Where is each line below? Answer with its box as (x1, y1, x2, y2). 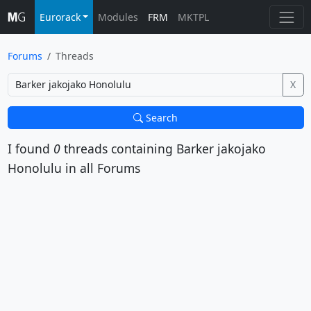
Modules (98, 10, 139, 24)
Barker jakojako (176, 140, 266, 157)
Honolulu (7, 160, 62, 176)
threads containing (60, 140, 176, 157)
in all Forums (61, 160, 140, 176)
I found (7, 140, 53, 157)
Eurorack (39, 10, 81, 24)
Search (143, 110, 178, 124)
